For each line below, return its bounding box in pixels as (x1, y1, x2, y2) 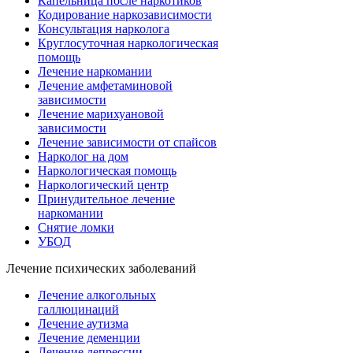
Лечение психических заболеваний (6, 261, 196, 275)
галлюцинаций (38, 302, 119, 316)
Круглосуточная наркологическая (38, 35, 218, 50)
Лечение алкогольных (38, 288, 156, 302)
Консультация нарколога (38, 21, 169, 35)
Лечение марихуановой (38, 106, 164, 121)
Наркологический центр (38, 177, 169, 191)
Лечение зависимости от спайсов (38, 135, 217, 149)
